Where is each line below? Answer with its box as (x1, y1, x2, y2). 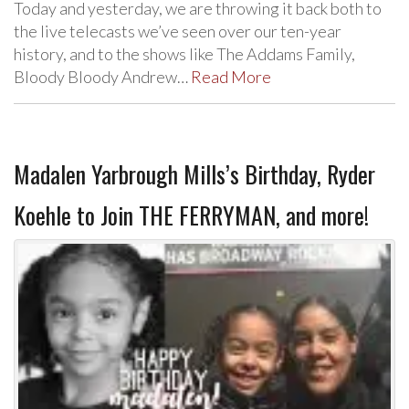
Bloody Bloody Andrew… (14, 67, 191, 87)
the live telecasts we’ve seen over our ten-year (14, 21, 341, 41)
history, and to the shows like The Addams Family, (14, 44, 355, 64)
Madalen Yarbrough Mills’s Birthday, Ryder (14, 156, 375, 192)
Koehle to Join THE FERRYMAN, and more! (14, 197, 369, 233)
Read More (191, 67, 271, 87)
